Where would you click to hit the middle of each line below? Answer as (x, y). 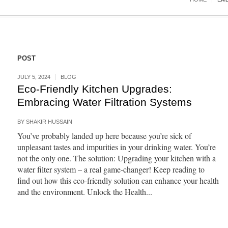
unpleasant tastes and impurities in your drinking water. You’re (116, 147)
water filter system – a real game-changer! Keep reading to (111, 169)
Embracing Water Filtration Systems (104, 102)
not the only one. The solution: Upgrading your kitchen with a (116, 158)
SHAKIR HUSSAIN (49, 122)
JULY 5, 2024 (34, 77)
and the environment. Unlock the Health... (84, 192)
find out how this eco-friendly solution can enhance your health (118, 180)
